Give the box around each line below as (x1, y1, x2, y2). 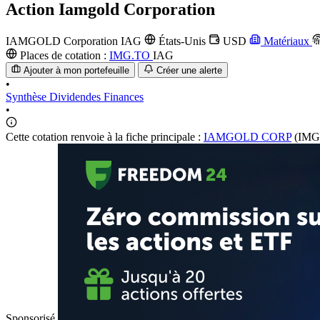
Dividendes (49, 91, 104, 104)
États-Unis (156, 34, 209, 47)
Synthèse (6, 91, 49, 104)
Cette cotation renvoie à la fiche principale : (6, 131, 204, 144)
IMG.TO (109, 49, 153, 61)
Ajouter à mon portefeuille (24, 65, 130, 76)
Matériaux (261, 34, 312, 47)
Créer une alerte (156, 65, 222, 76)
